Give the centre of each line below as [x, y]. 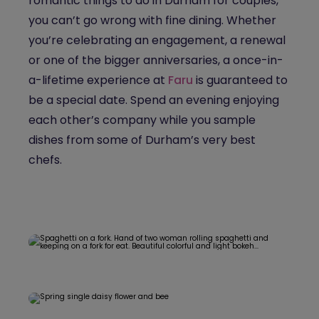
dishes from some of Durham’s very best [142, 140]
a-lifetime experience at [98, 80]
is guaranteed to [240, 80]
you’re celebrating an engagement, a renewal [157, 40]
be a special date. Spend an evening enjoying [154, 100]
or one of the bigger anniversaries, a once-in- [156, 60]
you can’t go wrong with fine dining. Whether [152, 20]
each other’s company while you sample [142, 120]
